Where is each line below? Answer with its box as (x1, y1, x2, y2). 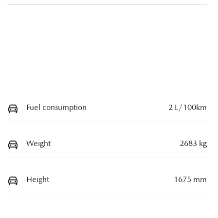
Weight (26, 139, 51, 148)
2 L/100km (168, 103, 207, 112)
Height (26, 174, 49, 184)
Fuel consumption (26, 103, 87, 112)
